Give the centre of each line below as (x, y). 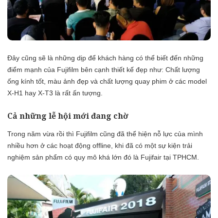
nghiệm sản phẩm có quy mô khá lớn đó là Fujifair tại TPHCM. (103, 157)
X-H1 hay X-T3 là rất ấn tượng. (55, 93)
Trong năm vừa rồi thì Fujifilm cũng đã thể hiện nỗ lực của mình (105, 134)
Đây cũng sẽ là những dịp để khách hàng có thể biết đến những (105, 58)
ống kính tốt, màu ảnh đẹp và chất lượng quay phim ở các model (107, 82)
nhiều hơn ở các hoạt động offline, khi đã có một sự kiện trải (100, 146)
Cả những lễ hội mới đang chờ (68, 116)
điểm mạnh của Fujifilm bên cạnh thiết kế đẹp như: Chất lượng (104, 70)
